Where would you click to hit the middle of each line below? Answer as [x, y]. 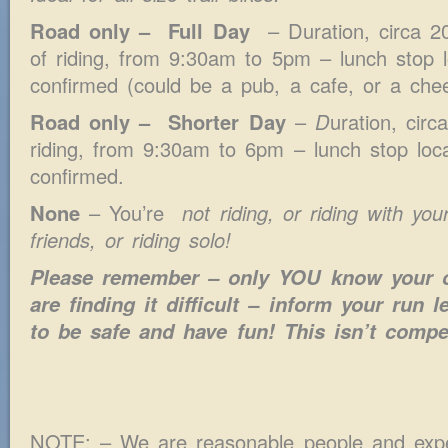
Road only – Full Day [144, 30]
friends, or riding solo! [131, 239]
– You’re [127, 212]
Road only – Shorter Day [158, 121]
